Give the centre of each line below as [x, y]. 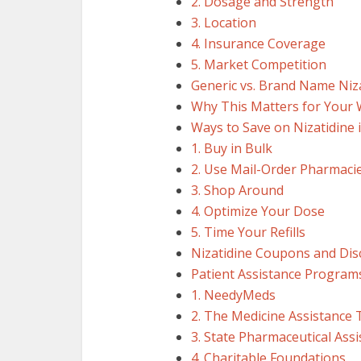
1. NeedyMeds [233, 295]
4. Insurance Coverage [258, 44]
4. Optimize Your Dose [258, 211]
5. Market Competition [259, 64]
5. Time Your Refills [248, 232]
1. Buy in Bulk [232, 148]
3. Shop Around [237, 190]
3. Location [224, 23]
